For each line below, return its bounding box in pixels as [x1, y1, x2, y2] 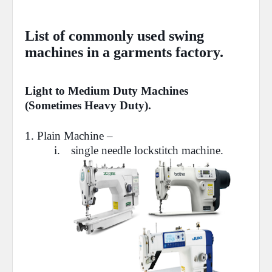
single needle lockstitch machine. [71, 144, 226, 157]
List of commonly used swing [25, 28, 204, 44]
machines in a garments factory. [25, 44, 223, 60]
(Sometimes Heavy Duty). [25, 99, 151, 112]
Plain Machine [37, 129, 104, 142]
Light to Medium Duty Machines [25, 84, 188, 97]
